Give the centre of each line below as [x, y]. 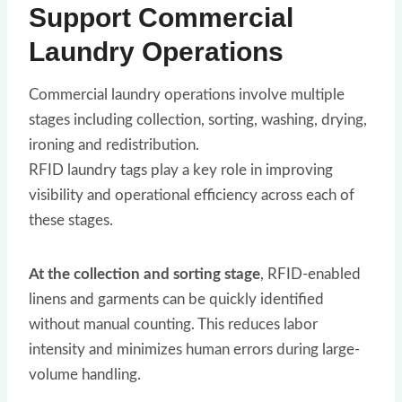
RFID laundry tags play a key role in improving [181, 170]
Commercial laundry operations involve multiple [187, 94]
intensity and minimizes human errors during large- [194, 349]
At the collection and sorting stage [144, 274]
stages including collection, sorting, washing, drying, [198, 119]
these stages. [71, 220]
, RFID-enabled [310, 274]
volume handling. [85, 374]
